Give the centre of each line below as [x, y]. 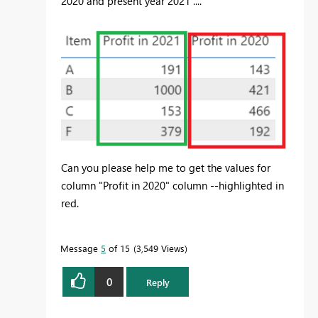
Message [81, 248]
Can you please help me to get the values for [166, 168]
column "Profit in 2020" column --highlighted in [172, 186]
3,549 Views [160, 248]
